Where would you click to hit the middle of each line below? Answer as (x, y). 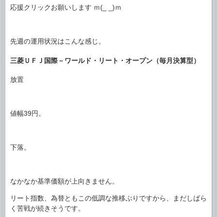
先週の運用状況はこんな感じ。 (58, 41)
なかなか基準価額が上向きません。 (64, 181)
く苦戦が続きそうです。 (47, 209)
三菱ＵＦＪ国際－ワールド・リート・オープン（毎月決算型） (105, 60)
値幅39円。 (28, 114)
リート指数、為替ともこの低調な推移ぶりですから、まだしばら (108, 198)
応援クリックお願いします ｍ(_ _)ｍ (66, 7)
